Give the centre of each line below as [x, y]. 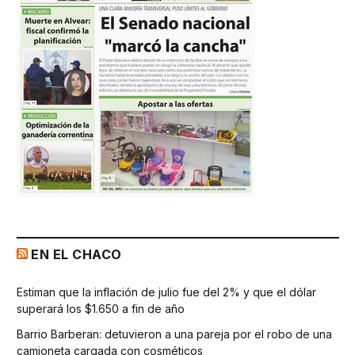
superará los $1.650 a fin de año [101, 308]
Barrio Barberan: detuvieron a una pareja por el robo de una [174, 334]
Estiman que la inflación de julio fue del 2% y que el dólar [166, 292]
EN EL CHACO [76, 254]
